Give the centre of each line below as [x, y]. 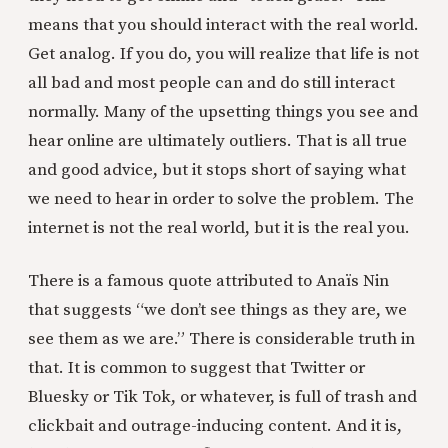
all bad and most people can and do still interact [211, 82]
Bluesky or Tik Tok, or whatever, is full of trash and [222, 396]
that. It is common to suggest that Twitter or [196, 367]
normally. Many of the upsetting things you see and [223, 111]
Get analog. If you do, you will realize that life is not [223, 53]
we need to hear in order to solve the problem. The [221, 198]
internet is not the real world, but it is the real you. [219, 227]
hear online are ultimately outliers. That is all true [217, 140]
